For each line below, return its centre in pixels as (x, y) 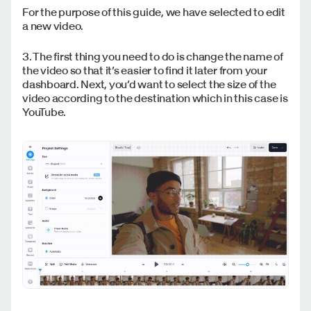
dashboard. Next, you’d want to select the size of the (149, 84)
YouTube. (45, 112)
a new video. (54, 26)
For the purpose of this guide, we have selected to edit (154, 12)
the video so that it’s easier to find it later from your (145, 70)
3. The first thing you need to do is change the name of (153, 57)
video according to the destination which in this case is (155, 98)
